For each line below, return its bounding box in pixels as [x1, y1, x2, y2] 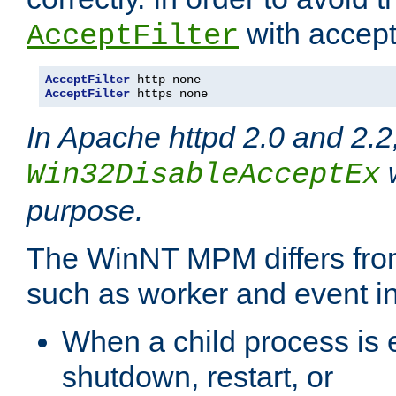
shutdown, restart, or [62, 360, 333, 394]
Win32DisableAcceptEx [27, 158, 380, 193]
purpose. [27, 194, 143, 228]
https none [130, 87, 208, 102]
